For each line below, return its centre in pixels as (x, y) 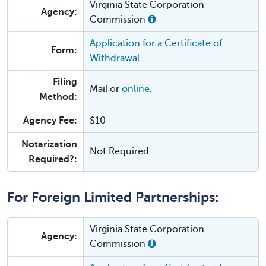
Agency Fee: (50, 121)
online (136, 89)
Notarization (49, 144)
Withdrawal (115, 58)
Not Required (119, 151)
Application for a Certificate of (156, 43)
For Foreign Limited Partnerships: (113, 197)
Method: (58, 97)
